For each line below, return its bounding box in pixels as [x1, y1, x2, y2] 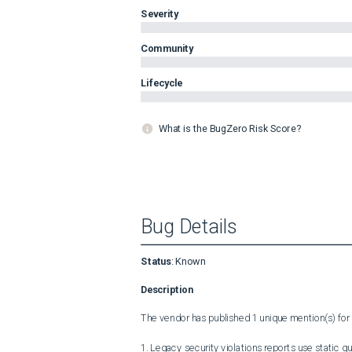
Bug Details [141, 214, 237, 239]
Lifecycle [141, 76, 183, 89]
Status [141, 255, 171, 267]
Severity [141, 7, 179, 20]
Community [141, 42, 194, 54]
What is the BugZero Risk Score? [158, 122, 301, 134]
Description [141, 283, 193, 295]
